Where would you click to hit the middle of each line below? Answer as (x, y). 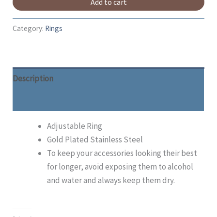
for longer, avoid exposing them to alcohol (120, 167)
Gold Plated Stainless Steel (95, 140)
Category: (29, 29)
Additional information (52, 100)
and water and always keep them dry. (111, 180)
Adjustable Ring (75, 126)
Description (33, 78)
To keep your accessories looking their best (122, 153)
